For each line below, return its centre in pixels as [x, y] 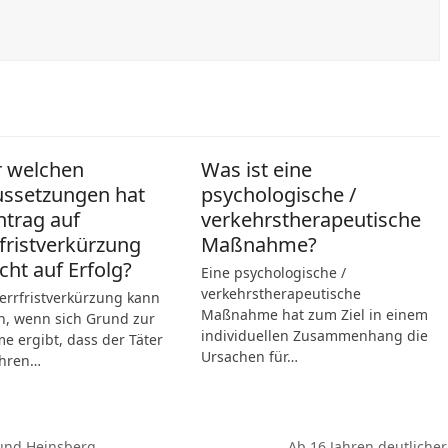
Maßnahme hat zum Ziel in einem [314, 314]
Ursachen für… [249, 356]
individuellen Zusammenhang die [314, 335]
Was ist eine [256, 169]
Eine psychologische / [273, 272]
